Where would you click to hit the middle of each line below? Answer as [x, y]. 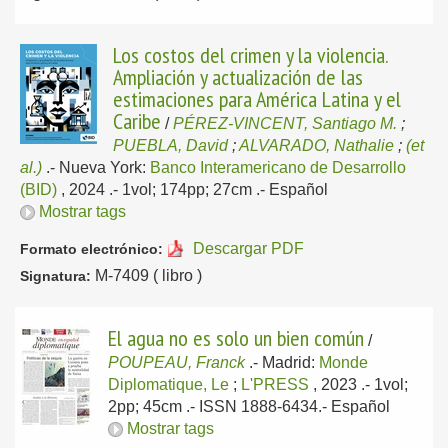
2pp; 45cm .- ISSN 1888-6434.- [219, 406]
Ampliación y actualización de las [238, 77]
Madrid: [290, 362]
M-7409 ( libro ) [146, 275]
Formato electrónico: [91, 249]
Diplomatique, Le [168, 384]
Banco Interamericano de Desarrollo [278, 167]
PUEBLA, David [170, 145]
